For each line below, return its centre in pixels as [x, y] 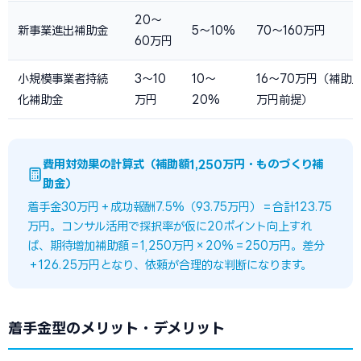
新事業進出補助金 [63, 30]
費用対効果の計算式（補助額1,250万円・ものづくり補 [183, 164]
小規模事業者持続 [63, 79]
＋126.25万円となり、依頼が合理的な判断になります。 [170, 265]
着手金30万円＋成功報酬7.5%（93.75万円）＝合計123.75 [180, 207]
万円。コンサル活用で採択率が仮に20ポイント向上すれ [170, 226]
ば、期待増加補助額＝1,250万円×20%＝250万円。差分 [176, 245]
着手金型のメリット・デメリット [116, 328]
